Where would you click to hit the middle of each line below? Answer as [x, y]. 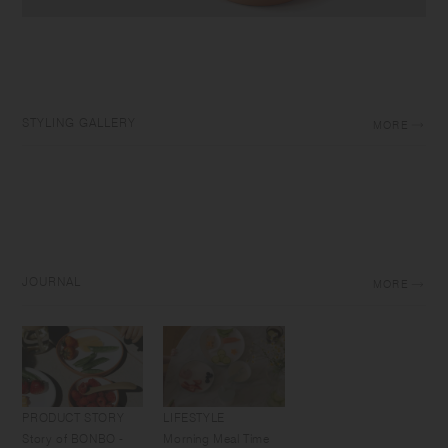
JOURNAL [52, 282]
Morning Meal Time [216, 438]
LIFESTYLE [194, 417]
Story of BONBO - [73, 438]
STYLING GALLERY [79, 122]
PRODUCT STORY [73, 417]
